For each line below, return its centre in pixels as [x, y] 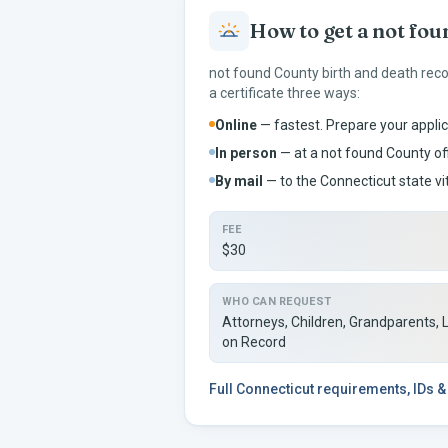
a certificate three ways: [284, 93]
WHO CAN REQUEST [277, 301]
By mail [239, 181]
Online [236, 125]
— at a [299, 153]
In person [246, 153]
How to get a [311, 30]
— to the [291, 181]
